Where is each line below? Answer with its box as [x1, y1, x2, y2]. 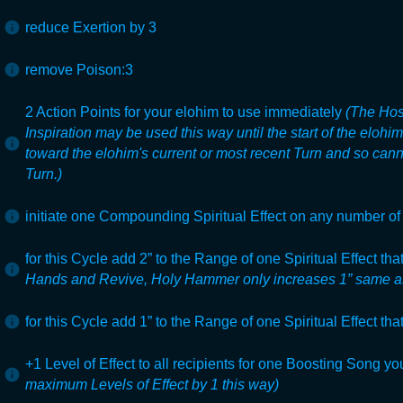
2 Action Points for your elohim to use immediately [25, 103, 345, 120]
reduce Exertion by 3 [25, 19, 157, 35]
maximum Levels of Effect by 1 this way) [25, 376, 279, 392]
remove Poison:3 [25, 61, 133, 77]
